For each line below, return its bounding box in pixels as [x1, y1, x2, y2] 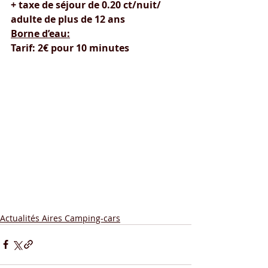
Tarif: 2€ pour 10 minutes [11, 41, 129, 54]
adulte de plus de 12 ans [11, 12, 125, 26]
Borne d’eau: [11, 26, 70, 40]
